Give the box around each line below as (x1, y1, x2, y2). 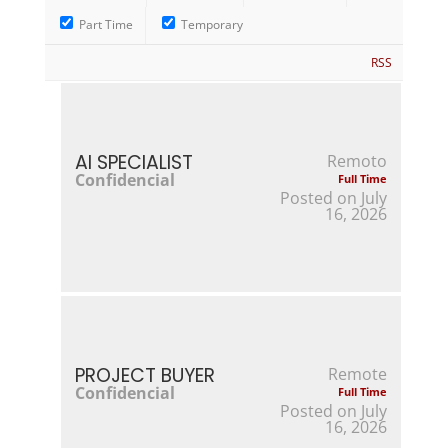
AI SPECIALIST (74, 148, 193, 176)
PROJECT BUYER (74, 361, 215, 389)
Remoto (327, 149, 388, 172)
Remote (328, 362, 388, 385)
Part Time (76, 17, 134, 33)
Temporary (177, 17, 243, 33)
